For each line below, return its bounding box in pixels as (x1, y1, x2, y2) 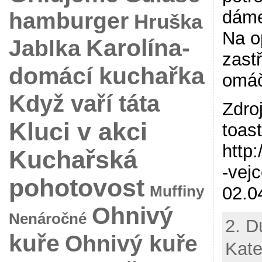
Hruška (133, 9, 202, 33)
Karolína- (85, 33, 190, 61)
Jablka (8, 35, 81, 61)
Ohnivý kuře (64, 230, 198, 256)
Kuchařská (8, 146, 137, 174)
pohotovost (8, 174, 144, 202)
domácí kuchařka (8, 61, 205, 89)
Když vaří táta (8, 89, 160, 117)
